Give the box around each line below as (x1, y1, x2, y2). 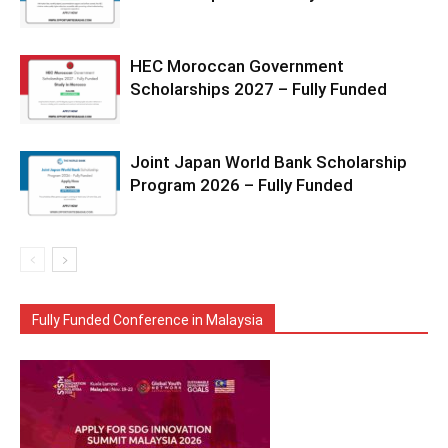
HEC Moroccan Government (130, 56, 344, 76)
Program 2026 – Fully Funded (130, 175, 353, 195)
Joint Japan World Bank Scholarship (130, 152, 407, 172)
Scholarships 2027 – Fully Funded (130, 79, 387, 99)
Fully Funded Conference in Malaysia (32, 312, 263, 328)
